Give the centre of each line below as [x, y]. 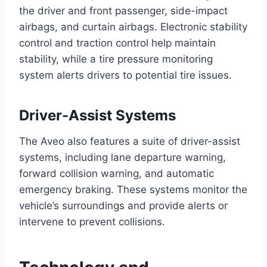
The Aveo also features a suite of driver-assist [130, 142]
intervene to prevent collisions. [92, 222]
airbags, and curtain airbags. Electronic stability [133, 27]
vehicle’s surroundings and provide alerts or [123, 206]
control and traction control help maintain [117, 43]
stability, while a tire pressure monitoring [116, 59]
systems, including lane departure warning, [122, 158]
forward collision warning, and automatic [117, 174]
